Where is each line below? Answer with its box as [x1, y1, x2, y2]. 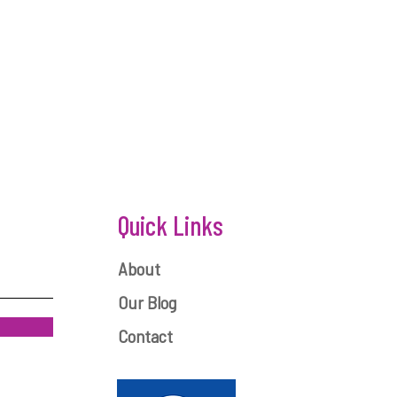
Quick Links [118, 209, 224, 241]
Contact [118, 325, 174, 346]
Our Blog [118, 292, 177, 313]
